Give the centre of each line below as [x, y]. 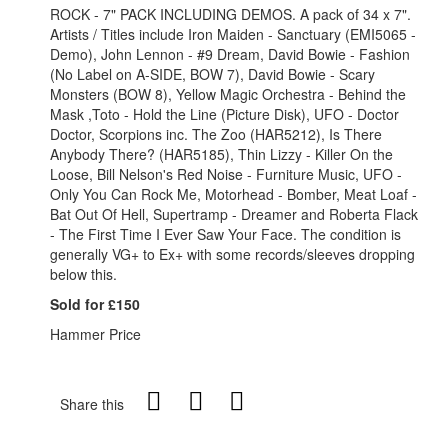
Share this [92, 403]
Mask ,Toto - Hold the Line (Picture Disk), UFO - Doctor [224, 113]
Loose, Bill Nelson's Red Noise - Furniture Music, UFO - [226, 173]
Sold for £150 [95, 303]
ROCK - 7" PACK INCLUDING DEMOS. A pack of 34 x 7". [230, 13]
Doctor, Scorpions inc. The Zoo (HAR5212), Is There [216, 133]
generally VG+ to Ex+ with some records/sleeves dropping [232, 253]
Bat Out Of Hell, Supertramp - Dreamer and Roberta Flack [234, 213]
